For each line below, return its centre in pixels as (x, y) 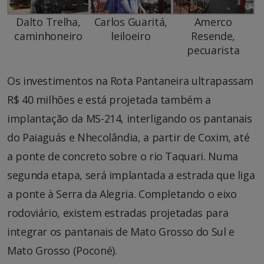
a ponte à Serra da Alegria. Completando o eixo (122, 194)
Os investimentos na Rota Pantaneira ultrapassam (131, 80)
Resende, (213, 36)
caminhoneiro (48, 36)
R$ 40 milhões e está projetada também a (109, 99)
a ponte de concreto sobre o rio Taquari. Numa (123, 156)
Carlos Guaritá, (131, 22)
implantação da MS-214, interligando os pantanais (130, 118)
